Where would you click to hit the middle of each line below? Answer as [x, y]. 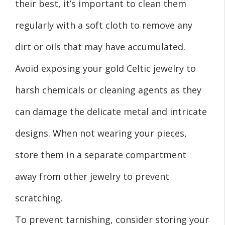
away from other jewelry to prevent [92, 176]
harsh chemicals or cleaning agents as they [108, 90]
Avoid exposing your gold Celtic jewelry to [105, 68]
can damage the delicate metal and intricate [111, 111]
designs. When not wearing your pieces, [101, 133]
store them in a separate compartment [101, 154]
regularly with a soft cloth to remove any [104, 25]
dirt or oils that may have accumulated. [100, 46]
